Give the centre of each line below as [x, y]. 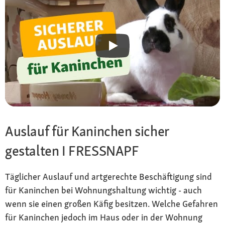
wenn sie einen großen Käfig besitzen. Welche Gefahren [111, 203]
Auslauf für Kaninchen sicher [87, 131]
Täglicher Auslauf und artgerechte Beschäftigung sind [108, 176]
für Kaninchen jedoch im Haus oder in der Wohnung [104, 217]
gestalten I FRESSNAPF [72, 150]
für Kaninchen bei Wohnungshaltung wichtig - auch [103, 190]
